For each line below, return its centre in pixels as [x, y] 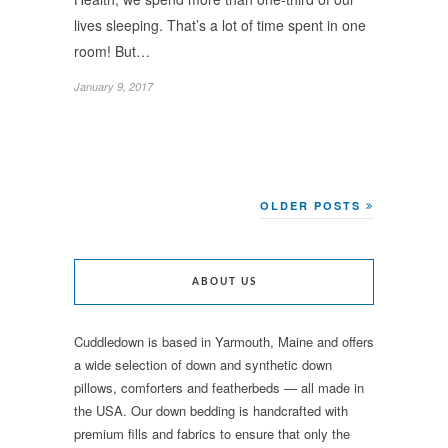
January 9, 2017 [113, 86]
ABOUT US [224, 281]
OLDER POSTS [313, 205]
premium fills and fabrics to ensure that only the [212, 433]
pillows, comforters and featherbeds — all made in [219, 387]
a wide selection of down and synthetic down [203, 364]
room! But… [112, 50]
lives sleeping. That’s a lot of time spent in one [220, 24]
